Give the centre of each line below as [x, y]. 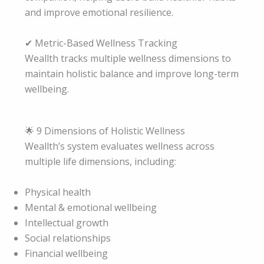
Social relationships [68, 238]
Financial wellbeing [66, 253]
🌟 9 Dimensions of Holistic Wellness [105, 131]
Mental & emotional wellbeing [91, 207]
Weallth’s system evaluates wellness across [120, 146]
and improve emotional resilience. [99, 13]
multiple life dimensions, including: [100, 162]
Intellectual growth [67, 222]
